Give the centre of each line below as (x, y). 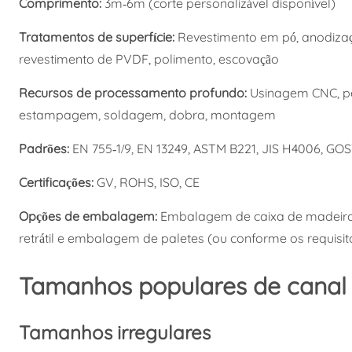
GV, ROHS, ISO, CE (148, 182)
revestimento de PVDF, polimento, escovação (148, 59)
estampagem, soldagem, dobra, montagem (147, 114)
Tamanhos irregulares (114, 332)
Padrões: (44, 148)
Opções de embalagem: (89, 216)
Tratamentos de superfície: (98, 37)
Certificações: (57, 182)
